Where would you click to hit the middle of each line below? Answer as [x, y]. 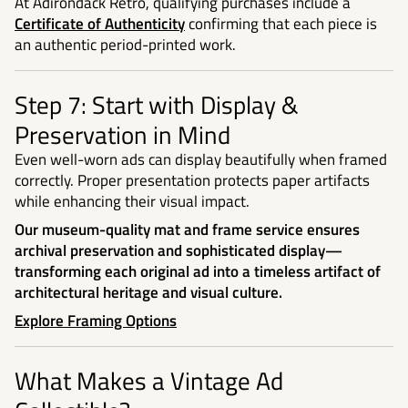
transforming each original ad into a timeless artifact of [198, 272]
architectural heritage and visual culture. [148, 293]
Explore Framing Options [96, 321]
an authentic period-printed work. [125, 44]
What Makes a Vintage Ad [149, 381]
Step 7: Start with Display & [157, 105]
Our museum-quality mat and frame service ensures [187, 230]
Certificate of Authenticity [100, 23]
